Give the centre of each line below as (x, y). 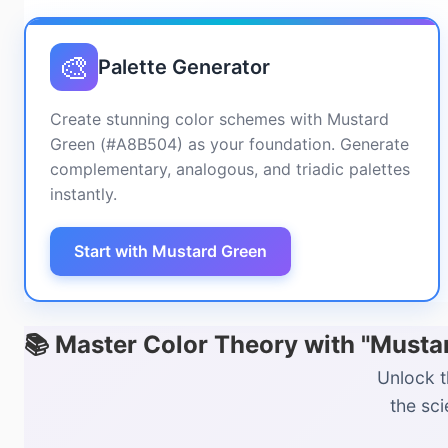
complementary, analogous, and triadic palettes (230, 169)
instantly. (83, 194)
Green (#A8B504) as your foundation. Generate (229, 144)
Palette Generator (184, 67)
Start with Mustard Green (170, 251)
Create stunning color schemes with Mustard (219, 119)
